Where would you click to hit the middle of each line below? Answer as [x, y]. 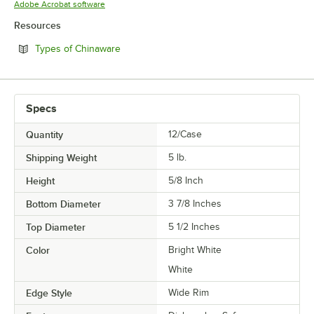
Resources [37, 26]
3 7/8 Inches [195, 204]
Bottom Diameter [63, 204]
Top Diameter [56, 227]
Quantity [45, 135]
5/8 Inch [186, 181]
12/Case [185, 135]
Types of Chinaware [78, 49]
